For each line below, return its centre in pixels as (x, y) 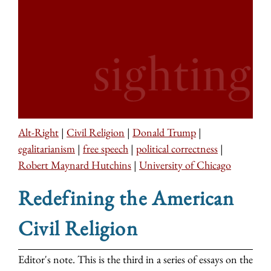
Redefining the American (126, 198)
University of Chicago (185, 165)
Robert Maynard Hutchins (75, 165)
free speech (106, 149)
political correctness (177, 149)
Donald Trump (164, 132)
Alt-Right (38, 132)
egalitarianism (47, 149)
